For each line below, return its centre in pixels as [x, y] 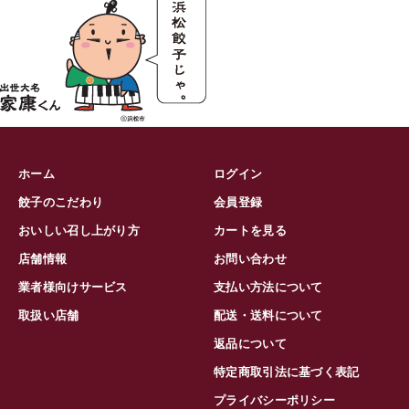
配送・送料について [268, 315]
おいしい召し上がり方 [79, 231]
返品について [250, 344]
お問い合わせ [250, 259]
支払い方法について [268, 287]
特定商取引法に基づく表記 [287, 372]
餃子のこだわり [61, 202]
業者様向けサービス [73, 287]
